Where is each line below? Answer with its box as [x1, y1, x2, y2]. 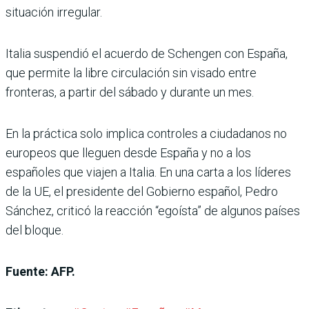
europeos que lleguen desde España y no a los [6, 145, 251, 160]
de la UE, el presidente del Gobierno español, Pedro [6, 183, 278, 199]
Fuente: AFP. [6, 263, 75, 279]
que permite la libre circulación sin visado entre [6, 65, 257, 80]
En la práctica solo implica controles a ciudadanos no [6, 126, 287, 141]
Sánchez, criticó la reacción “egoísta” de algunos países [6, 203, 300, 218]
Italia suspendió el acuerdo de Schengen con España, [6, 46, 288, 61]
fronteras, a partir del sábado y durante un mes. [6, 84, 254, 99]
